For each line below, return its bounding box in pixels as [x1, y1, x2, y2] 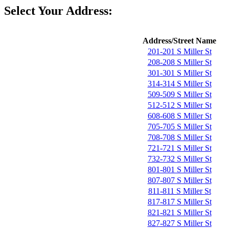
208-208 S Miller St [147, 58, 212, 66]
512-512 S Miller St [147, 101, 212, 109]
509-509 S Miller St [147, 90, 212, 99]
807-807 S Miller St [147, 176, 212, 185]
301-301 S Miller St [147, 68, 212, 77]
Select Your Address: [4, 4, 112, 17]
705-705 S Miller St [147, 122, 212, 131]
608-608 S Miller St [147, 111, 212, 120]
